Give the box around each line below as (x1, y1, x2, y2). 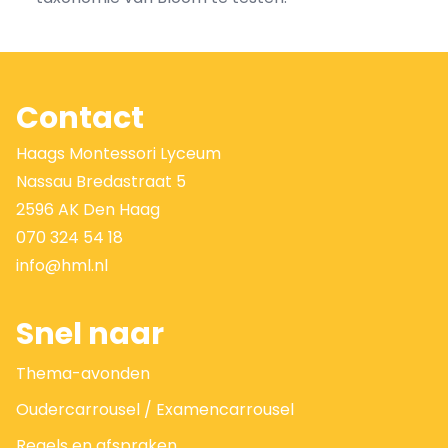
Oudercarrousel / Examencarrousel (16, 398, 294, 421)
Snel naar (16, 313, 164, 355)
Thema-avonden (16, 362, 150, 385)
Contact (16, 97, 144, 139)
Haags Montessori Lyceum (16, 142, 221, 165)
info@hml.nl (16, 254, 108, 277)
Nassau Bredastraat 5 (16, 170, 186, 193)
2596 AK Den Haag (16, 198, 160, 221)
